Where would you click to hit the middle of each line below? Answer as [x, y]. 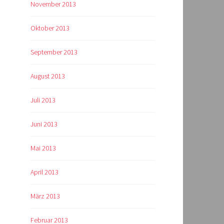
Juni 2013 [44, 124]
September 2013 [54, 52]
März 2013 [45, 196]
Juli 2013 [43, 100]
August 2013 [48, 76]
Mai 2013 [43, 148]
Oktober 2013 [50, 28]
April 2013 [44, 172]
